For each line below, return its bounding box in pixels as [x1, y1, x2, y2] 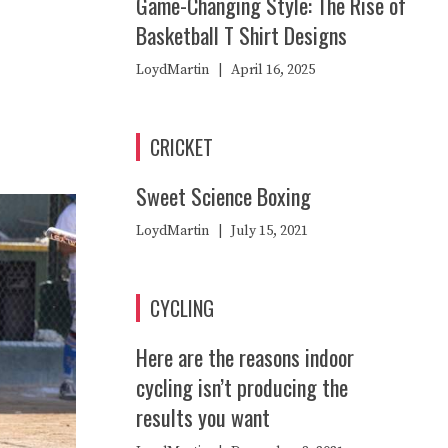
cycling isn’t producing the [136, 370, 348, 403]
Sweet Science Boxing [136, 179, 311, 212]
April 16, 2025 [231, 60, 315, 79]
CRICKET [150, 131, 213, 162]
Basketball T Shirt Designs [136, 18, 347, 51]
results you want [136, 400, 270, 433]
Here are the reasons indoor [136, 340, 354, 373]
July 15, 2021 [231, 221, 308, 240]
